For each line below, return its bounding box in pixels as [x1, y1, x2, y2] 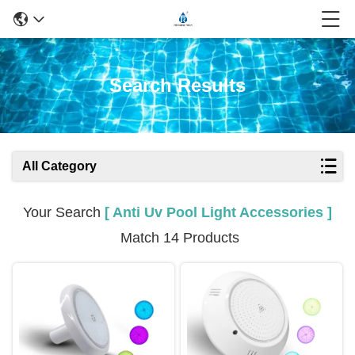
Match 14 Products [116, 230, 239, 246]
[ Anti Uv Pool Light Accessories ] [105, 204, 332, 220]
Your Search [23, 204, 105, 220]
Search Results [109, 74, 246, 96]
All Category [22, 159, 97, 173]
